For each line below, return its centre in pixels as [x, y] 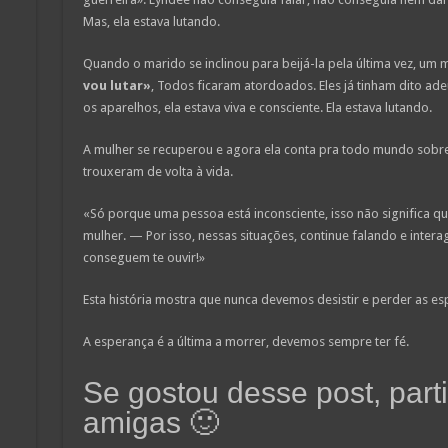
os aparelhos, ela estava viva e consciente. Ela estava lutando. [257, 107]
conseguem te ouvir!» [143, 257]
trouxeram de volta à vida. [157, 171]
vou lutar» [116, 85]
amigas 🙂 [150, 422]
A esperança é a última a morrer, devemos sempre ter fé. [245, 341]
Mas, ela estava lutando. [151, 21]
